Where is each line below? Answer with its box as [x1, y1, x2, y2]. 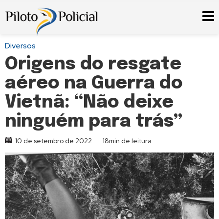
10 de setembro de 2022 [14, 136, 93, 145]
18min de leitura [103, 136, 152, 145]
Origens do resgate [5, 56, 181, 73]
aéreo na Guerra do [5, 75, 183, 92]
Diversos [5, 41, 36, 51]
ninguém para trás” [5, 113, 182, 131]
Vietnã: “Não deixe [5, 94, 174, 111]
